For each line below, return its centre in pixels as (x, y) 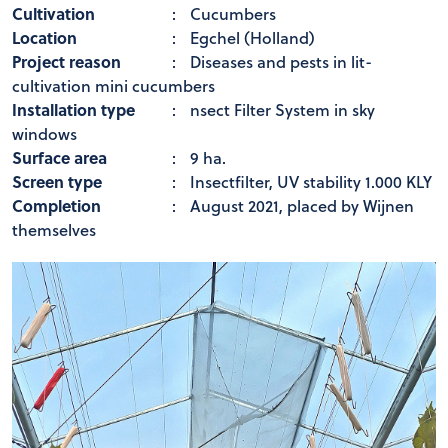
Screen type (57, 181)
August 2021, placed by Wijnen (302, 205)
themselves (54, 229)
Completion (56, 205)
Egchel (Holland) (252, 37)
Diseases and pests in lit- (281, 61)
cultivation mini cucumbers (113, 85)
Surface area (59, 157)
